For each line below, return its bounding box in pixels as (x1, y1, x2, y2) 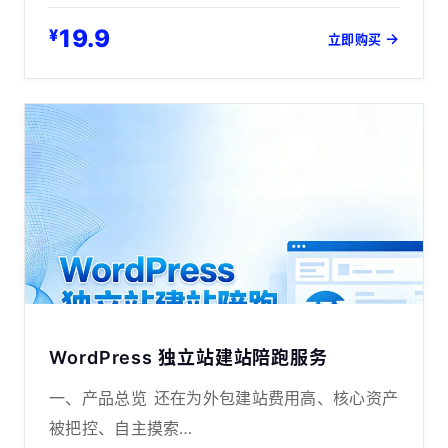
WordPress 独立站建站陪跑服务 (49, 347, 329, 369)
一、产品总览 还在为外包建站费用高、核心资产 (49, 388, 399, 409)
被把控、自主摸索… (49, 418, 193, 439)
